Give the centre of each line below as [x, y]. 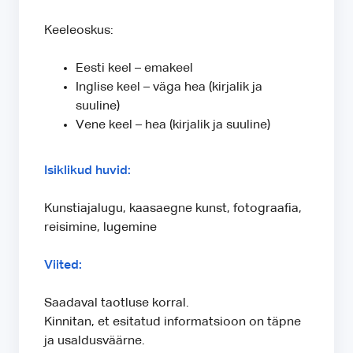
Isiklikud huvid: [87, 171]
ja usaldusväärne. [95, 342]
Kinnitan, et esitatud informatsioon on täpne [173, 323]
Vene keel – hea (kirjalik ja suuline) [173, 126]
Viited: [63, 266]
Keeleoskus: [79, 31]
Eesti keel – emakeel [134, 69]
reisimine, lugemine [100, 228]
